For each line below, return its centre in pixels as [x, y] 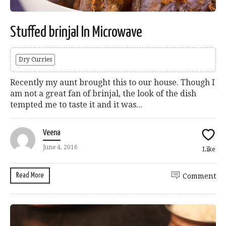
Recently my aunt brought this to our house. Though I [112, 83]
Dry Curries [35, 60]
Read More [30, 176]
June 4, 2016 [60, 148]
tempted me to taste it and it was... [76, 105]
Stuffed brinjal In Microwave [76, 33]
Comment [199, 176]
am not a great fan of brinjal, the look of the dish [103, 94]
